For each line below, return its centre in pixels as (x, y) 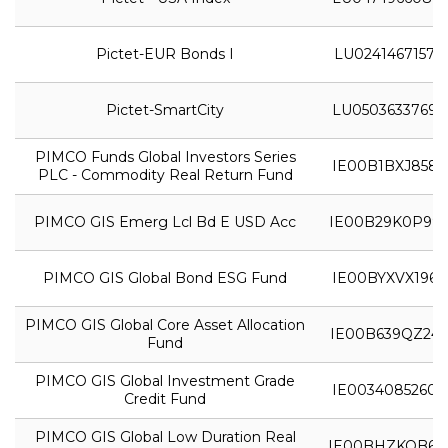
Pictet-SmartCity (165, 109)
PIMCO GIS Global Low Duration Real (165, 436)
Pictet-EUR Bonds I (165, 53)
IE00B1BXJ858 (384, 165)
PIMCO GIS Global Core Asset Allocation (165, 324)
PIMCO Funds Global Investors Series (165, 156)
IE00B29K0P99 (384, 221)
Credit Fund (165, 398)
